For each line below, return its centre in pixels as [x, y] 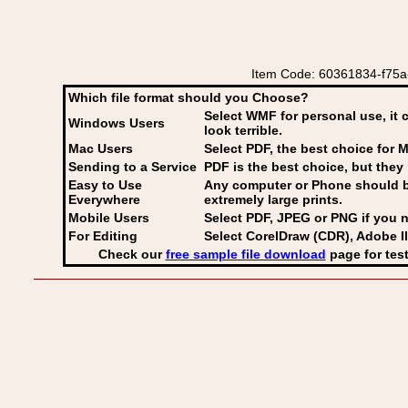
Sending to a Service [133, 167]
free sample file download [245, 254]
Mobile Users [109, 218]
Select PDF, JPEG [257, 218]
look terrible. [243, 130]
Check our [132, 254]
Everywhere [104, 199]
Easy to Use [105, 185]
